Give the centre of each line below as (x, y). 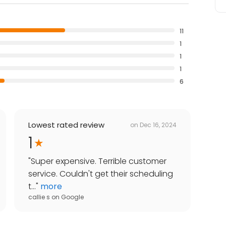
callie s (39, 197)
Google (72, 197)
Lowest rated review (66, 125)
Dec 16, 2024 (158, 125)
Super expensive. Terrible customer (99, 161)
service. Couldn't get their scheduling (101, 174)
